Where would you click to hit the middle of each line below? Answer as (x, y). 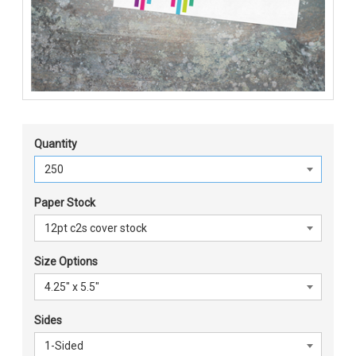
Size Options (66, 261)
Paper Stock (65, 203)
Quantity (56, 144)
